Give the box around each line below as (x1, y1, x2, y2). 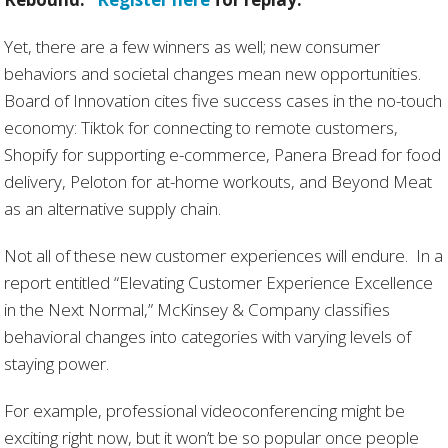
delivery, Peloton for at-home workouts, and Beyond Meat (4, 169, 433, 193)
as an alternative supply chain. (4, 196, 222, 220)
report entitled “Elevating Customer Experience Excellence (4, 270, 434, 294)
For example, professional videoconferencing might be (4, 398, 406, 422)
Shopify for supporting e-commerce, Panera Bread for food (4, 142, 442, 166)
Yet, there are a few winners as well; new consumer (4, 34, 381, 58)
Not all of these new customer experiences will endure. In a (4, 243, 444, 267)
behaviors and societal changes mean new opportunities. (4, 61, 422, 85)
